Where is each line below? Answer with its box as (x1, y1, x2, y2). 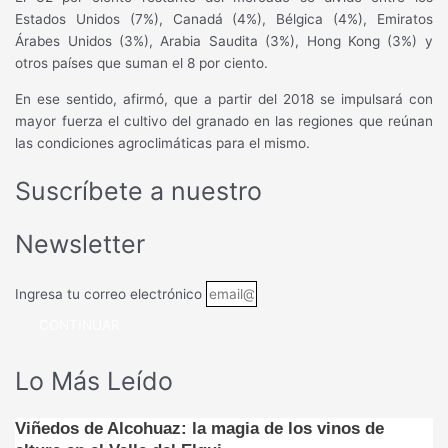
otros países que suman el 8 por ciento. (15, 55, 269, 72)
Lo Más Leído (15, 366, 174, 397)
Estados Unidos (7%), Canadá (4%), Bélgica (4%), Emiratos (15, 11, 433, 28)
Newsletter (15, 228, 146, 259)
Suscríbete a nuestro (15, 175, 263, 206)
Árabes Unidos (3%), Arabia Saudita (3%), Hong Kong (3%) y (15, 33, 433, 50)
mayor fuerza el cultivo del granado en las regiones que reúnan (15, 113, 433, 130)
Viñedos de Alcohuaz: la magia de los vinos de (15, 418, 385, 438)
